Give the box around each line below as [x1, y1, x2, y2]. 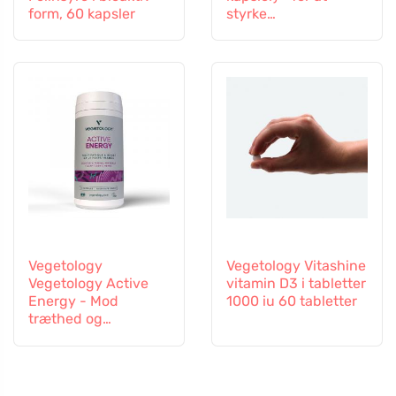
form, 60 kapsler [28, 5, 135, 23]
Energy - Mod [28, 293, 118, 310]
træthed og [28, 310, 103, 328]
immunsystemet [226, 23, 333, 41]
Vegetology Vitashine [226, 257, 366, 275]
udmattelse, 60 [28, 328, 128, 346]
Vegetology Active [28, 275, 148, 293]
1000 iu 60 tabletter [226, 293, 357, 310]
